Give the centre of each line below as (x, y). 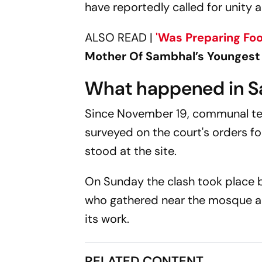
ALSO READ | (119, 37)
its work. (107, 219)
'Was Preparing (198, 37)
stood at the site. (131, 151)
